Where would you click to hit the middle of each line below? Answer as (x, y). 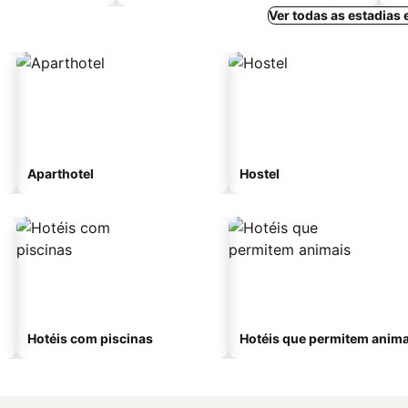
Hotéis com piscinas (90, 338)
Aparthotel (61, 173)
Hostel (260, 173)
